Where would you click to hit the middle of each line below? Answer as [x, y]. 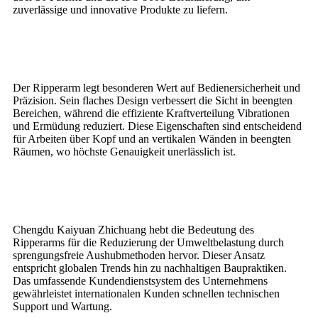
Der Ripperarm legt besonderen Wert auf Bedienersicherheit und [157, 88]
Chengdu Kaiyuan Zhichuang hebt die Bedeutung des [133, 230]
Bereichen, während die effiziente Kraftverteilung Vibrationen [151, 114]
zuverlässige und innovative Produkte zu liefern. [120, 10]
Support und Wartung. [62, 307]
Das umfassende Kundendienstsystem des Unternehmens [140, 281]
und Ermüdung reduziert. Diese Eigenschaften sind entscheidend [157, 126]
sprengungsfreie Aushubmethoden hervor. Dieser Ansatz [139, 256]
